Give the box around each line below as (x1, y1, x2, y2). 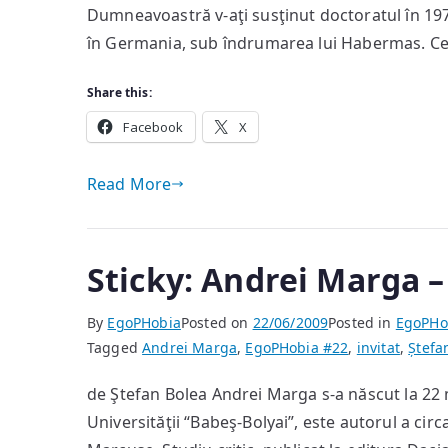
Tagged (87, 338, 143, 357)
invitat (356, 338, 400, 357)
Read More (87, 173, 172, 195)
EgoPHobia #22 (245, 338, 349, 357)
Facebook (123, 118, 184, 136)
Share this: (87, 84, 152, 101)
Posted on (180, 313, 253, 332)
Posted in (328, 313, 396, 332)
